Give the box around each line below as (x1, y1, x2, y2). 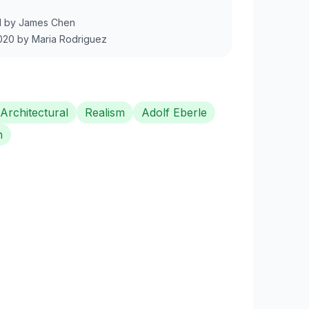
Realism (85, 105, 125, 119)
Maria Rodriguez (32, 32, 107, 45)
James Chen (19, 16, 75, 28)
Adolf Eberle (141, 105, 207, 119)
